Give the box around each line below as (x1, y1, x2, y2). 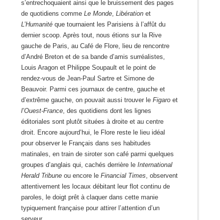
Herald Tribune (21, 172, 62, 180)
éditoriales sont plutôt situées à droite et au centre (21, 118, 164, 126)
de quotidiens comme (21, 10, 84, 18)
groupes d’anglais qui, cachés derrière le (21, 161, 137, 169)
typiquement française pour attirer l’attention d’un (21, 204, 160, 212)
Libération (115, 10, 143, 18)
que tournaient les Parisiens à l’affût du (52, 21, 165, 28)
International (137, 161, 172, 169)
